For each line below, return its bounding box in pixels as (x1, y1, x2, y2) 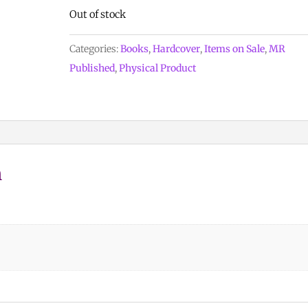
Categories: (69, 42, 120, 55)
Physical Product (119, 61, 196, 74)
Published (69, 61, 115, 74)
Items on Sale (204, 42, 265, 55)
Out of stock (69, 8, 126, 21)
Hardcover (153, 42, 200, 55)
